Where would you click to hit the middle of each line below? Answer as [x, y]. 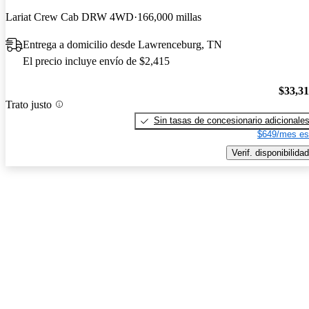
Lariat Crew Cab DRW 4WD [70, 17]
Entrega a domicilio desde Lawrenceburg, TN [122, 45]
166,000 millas [169, 17]
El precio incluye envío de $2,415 [96, 61]
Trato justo [29, 104]
